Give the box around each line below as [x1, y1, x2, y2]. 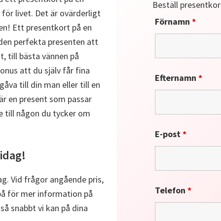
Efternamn [155, 72, 199, 83]
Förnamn [155, 16, 192, 27]
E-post [155, 128, 183, 140]
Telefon [155, 184, 188, 196]
